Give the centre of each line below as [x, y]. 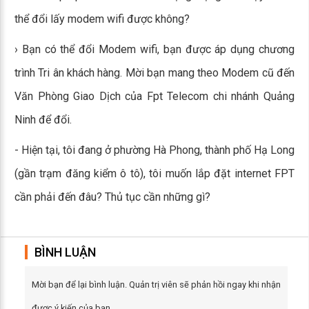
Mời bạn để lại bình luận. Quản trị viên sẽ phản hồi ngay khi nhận [156, 285]
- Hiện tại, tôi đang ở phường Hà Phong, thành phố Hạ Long [154, 150]
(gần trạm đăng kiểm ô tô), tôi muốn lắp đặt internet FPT [154, 173]
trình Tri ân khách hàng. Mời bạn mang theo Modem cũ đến [154, 73]
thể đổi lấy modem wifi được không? [102, 19]
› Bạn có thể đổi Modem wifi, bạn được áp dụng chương [154, 49]
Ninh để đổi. [43, 120]
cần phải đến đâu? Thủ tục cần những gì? [114, 197]
